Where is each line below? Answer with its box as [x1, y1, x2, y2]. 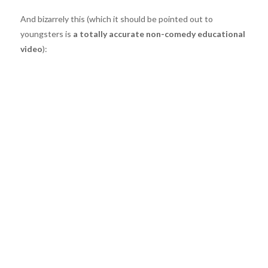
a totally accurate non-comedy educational [72, 29, 245, 39]
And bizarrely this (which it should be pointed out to [20, 14, 213, 25]
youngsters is [20, 29, 73, 39]
